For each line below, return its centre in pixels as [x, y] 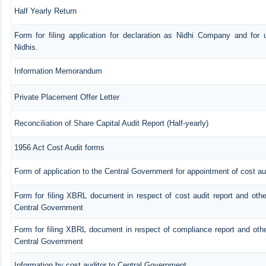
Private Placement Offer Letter [66, 97]
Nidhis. [26, 47]
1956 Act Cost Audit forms [59, 147]
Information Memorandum [58, 71]
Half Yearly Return [45, 11]
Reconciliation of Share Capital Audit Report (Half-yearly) [111, 123]
